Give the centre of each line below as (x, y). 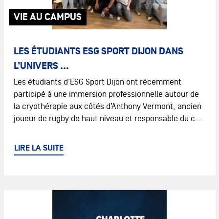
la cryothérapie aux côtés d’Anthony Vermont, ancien (107, 106)
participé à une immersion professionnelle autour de (106, 94)
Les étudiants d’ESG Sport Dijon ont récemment (97, 82)
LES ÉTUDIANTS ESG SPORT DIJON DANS (98, 51)
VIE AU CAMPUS (47, 17)
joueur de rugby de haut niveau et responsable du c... (108, 119)
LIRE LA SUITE (39, 148)
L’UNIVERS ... (41, 66)
